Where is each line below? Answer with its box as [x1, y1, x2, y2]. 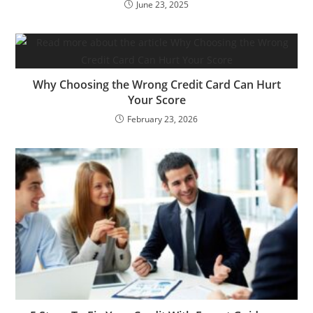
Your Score [127, 92, 186, 108]
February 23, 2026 [127, 112, 198, 125]
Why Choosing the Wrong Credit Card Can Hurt [32, 76, 281, 92]
